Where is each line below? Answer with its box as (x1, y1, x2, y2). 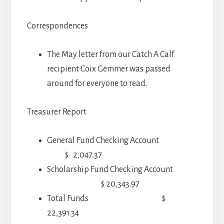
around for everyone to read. (46, 78, 147, 88)
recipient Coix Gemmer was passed (46, 64, 170, 73)
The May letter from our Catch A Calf (46, 49, 174, 59)
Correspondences (26, 21, 88, 30)
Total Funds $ (46, 193, 165, 203)
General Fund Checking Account (46, 135, 195, 145)
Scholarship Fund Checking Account (46, 164, 173, 174)
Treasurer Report (26, 107, 86, 116)
